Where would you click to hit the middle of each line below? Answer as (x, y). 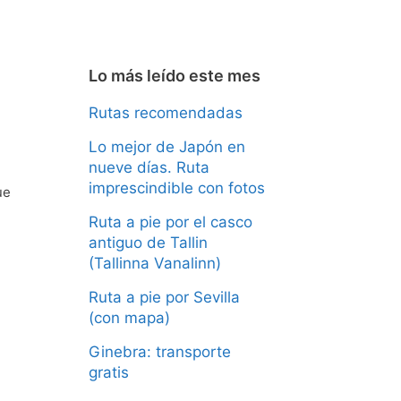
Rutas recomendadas (165, 112)
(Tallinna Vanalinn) (154, 263)
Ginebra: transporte (159, 351)
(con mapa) (129, 317)
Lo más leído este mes (174, 75)
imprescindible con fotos (176, 188)
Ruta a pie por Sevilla (164, 297)
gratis (108, 372)
